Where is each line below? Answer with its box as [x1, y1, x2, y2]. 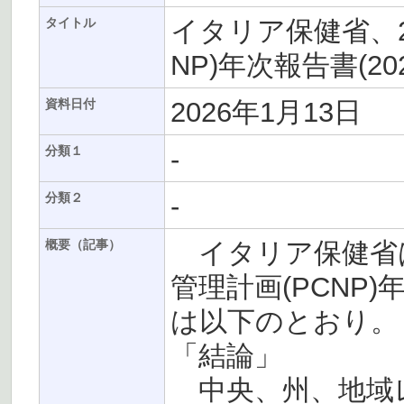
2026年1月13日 [170, 96, 362, 128]
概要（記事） [45, 238, 121, 252]
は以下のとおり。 [170, 306, 399, 337]
